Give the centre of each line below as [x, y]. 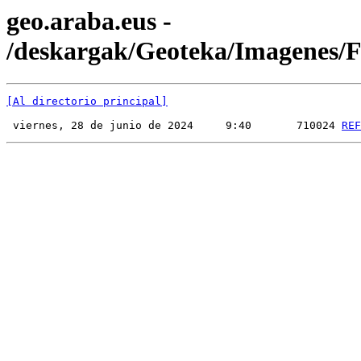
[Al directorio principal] [87, 102]
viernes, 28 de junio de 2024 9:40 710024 [174, 126]
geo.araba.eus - [89, 21]
